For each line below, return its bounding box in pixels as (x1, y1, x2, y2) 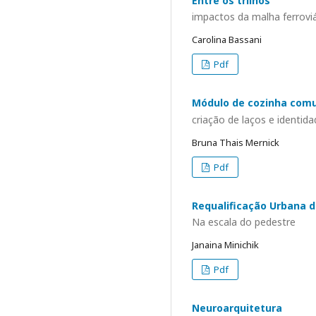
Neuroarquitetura (192, 301, 282, 315)
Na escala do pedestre (192, 215, 296, 229)
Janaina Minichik (192, 238, 259, 251)
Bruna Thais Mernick (192, 135, 279, 149)
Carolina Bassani (192, 33, 262, 46)
